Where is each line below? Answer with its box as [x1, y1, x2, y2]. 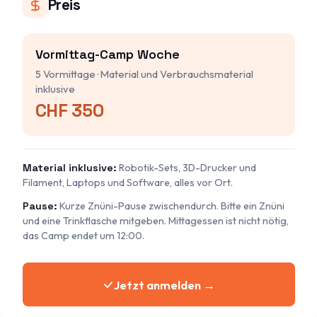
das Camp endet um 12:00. [22, 229, 144, 243]
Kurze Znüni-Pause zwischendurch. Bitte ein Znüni [57, 200, 284, 213]
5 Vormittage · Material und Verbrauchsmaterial [35, 67, 253, 81]
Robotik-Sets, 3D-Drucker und [116, 161, 256, 174]
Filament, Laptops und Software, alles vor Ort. [22, 175, 233, 189]
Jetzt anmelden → [113, 277, 215, 292]
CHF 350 [35, 99, 104, 122]
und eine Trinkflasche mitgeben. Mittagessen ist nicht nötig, [22, 214, 289, 228]
